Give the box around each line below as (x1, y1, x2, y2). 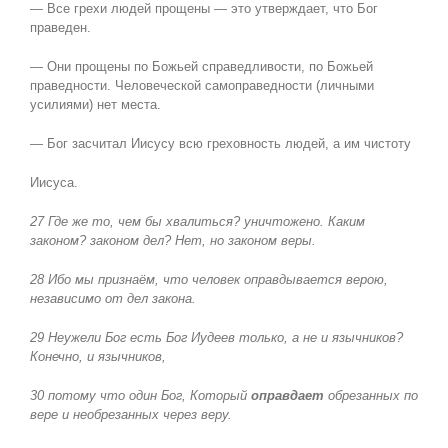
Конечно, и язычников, (29, 349, 166, 365)
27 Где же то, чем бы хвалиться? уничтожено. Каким (29, 214, 365, 230)
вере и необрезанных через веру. (29, 407, 232, 423)
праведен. (29, 20, 91, 36)
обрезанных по (323, 388, 418, 404)
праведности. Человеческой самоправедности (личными (29, 78, 374, 94)
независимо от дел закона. (29, 291, 196, 307)
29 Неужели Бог (29, 330, 126, 346)
